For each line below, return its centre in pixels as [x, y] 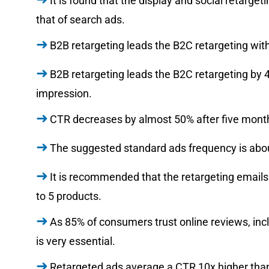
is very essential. [76, 241]
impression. [64, 93]
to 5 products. [69, 196]
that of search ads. [80, 19]
